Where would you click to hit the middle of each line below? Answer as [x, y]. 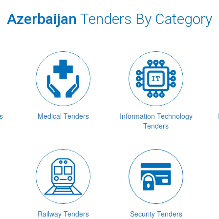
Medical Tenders [63, 116]
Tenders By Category [146, 19]
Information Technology [156, 116]
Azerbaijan [44, 19]
